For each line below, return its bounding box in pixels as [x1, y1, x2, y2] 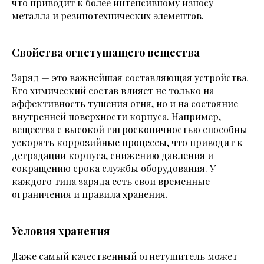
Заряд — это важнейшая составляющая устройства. [12, 71, 249, 84]
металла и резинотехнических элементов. [12, 9, 204, 22]
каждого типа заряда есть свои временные [12, 175, 210, 188]
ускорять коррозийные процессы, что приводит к [12, 136, 243, 149]
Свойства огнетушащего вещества [12, 45, 200, 60]
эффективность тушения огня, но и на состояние [12, 97, 238, 110]
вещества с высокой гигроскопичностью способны [12, 123, 247, 136]
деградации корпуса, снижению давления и [12, 149, 213, 162]
